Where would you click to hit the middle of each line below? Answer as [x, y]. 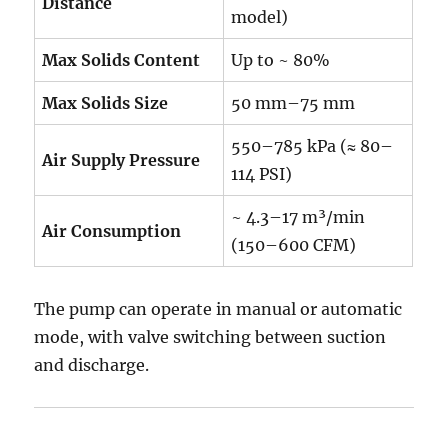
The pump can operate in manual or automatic [218, 309]
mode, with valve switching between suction [210, 337]
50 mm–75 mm [293, 103]
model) [260, 17]
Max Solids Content [121, 60]
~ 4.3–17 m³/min [298, 217]
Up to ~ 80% [281, 60]
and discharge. [92, 365]
